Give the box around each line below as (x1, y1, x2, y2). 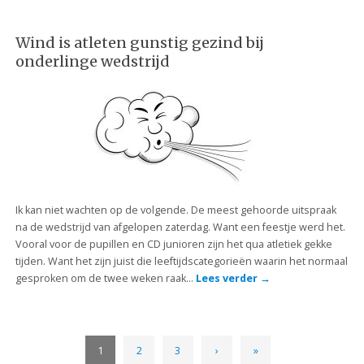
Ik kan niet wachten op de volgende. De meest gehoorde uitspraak (15, 202, 336, 217)
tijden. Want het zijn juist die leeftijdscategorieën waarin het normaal (15, 253, 348, 268)
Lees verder (195, 271, 260, 285)
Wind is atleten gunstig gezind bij (15, 32, 264, 52)
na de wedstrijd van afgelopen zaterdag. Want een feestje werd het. (15, 219, 345, 234)
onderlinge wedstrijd (15, 51, 170, 71)
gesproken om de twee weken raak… (15, 271, 196, 285)
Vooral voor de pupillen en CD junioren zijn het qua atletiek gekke (15, 236, 332, 251)
